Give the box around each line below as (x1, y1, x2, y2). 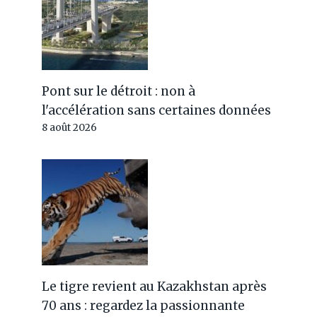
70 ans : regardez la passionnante (42, 298, 246, 313)
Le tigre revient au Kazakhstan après (42, 279, 267, 294)
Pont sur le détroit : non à (42, 83, 196, 99)
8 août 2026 (42, 122, 98, 134)
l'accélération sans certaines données (42, 103, 272, 118)
